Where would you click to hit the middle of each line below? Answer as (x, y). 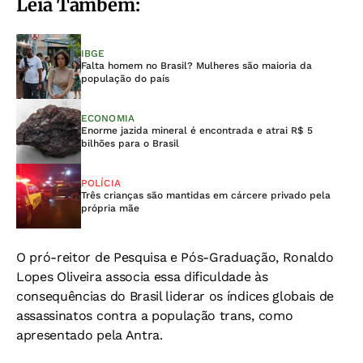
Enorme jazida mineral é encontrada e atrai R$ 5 (197, 130)
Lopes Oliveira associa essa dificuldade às (142, 276)
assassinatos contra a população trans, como (155, 315)
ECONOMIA (108, 118)
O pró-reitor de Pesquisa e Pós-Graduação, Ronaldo (175, 257)
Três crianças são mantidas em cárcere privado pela (206, 195)
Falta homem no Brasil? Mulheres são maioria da (196, 65)
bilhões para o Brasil (130, 143)
